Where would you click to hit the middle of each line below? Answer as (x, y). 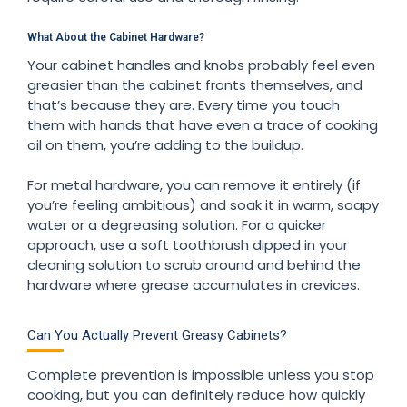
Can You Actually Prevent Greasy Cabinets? (157, 335)
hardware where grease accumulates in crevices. (194, 284)
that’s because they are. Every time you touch (184, 104)
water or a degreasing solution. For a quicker (177, 224)
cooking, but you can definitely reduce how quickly (196, 394)
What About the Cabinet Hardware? (116, 37)
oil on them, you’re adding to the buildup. (165, 144)
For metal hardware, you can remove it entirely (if (194, 184)
